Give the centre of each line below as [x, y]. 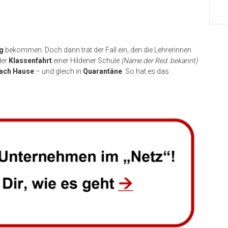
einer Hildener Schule [87, 61]
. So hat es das [146, 71]
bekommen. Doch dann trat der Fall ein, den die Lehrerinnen [97, 50]
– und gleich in [59, 71]
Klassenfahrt [30, 61]
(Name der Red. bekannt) [160, 61]
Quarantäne [103, 71]
